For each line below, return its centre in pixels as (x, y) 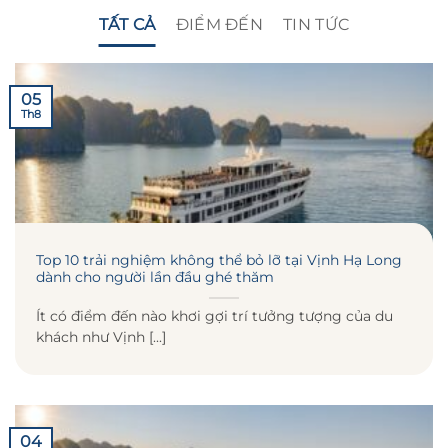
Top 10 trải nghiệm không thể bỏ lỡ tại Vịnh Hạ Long (219, 259)
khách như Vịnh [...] (101, 337)
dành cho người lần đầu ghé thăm (155, 276)
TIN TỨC (316, 24)
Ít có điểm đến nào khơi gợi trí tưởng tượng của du (214, 316)
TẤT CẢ (127, 24)
